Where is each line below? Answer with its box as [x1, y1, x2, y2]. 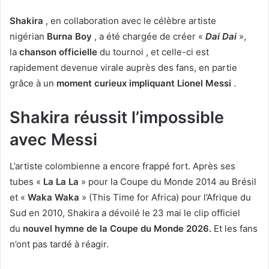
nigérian [10, 30, 47, 42]
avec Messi [10, 129, 97, 150]
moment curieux [56, 77, 129, 89]
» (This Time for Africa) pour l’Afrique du [79, 192, 251, 204]
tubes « [10, 176, 43, 188]
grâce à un [10, 77, 56, 89]
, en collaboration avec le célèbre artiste [43, 14, 216, 26]
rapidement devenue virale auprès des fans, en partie [10, 61, 237, 73]
